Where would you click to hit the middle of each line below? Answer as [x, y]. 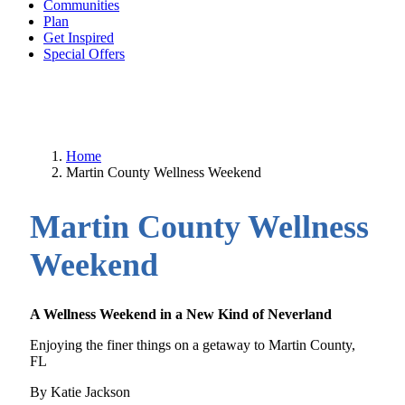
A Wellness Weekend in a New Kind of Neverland [181, 314]
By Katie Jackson [80, 391]
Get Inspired [79, 38]
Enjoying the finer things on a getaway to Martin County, [193, 344]
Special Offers [84, 54]
